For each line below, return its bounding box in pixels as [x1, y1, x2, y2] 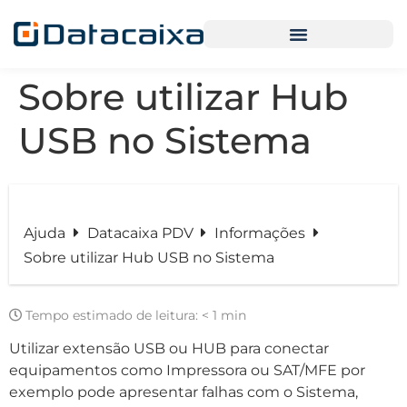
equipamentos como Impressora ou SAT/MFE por [9, 362, 365, 380]
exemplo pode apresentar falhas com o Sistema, [9, 383, 358, 402]
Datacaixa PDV [86, 224, 197, 242]
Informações [214, 224, 310, 242]
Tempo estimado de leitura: [25, 307, 198, 323]
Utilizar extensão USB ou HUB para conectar [9, 340, 329, 358]
